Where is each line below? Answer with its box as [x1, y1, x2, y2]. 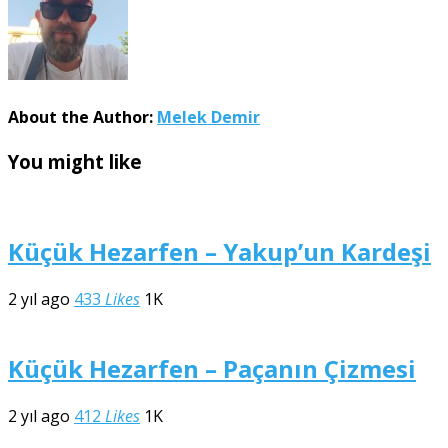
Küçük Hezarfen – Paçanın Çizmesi [8, 351, 416, 385]
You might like [8, 149, 142, 175]
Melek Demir [157, 106, 260, 129]
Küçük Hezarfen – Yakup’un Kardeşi [8, 234, 431, 268]
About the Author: [8, 106, 157, 129]
